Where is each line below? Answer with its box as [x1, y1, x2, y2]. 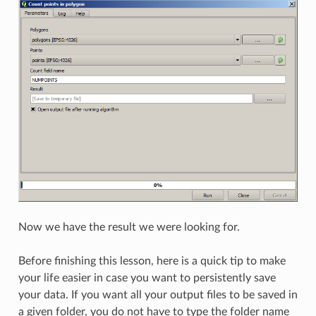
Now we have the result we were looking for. [18, 221, 240, 233]
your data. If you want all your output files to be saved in [18, 288, 298, 300]
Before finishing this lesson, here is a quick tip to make [18, 255, 286, 267]
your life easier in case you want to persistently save [18, 272, 276, 284]
